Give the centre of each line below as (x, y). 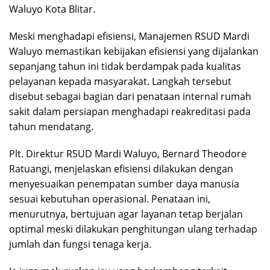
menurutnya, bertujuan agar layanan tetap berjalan (126, 214)
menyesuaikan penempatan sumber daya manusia (124, 184)
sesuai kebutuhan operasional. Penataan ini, (110, 199)
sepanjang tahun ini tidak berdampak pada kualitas (125, 66)
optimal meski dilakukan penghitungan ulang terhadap (133, 229)
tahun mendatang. (51, 126)
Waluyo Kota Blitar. (52, 9)
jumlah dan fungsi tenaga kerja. (80, 244)
